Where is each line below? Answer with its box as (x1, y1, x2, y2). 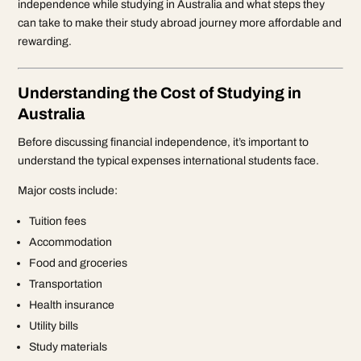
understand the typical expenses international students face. (18, 154, 320, 167)
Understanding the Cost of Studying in (18, 84, 302, 102)
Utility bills (29, 319, 79, 332)
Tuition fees (29, 214, 87, 227)
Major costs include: (18, 184, 118, 197)
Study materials (29, 340, 108, 353)
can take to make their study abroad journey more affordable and (18, 16, 342, 29)
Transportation (29, 277, 103, 290)
